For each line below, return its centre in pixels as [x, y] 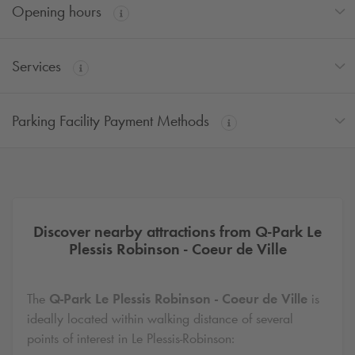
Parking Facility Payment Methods [113, 121]
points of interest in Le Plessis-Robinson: [131, 338]
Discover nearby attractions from [144, 231]
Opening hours [59, 11]
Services [38, 66]
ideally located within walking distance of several [160, 318]
